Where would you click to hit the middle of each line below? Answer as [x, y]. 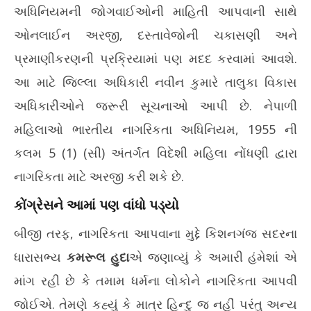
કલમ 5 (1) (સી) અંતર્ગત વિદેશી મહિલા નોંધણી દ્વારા [155, 153]
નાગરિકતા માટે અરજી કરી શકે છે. [99, 176]
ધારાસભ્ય [40, 257]
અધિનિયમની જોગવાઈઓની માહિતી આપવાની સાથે [155, 11]
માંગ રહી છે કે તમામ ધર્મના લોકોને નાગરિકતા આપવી [155, 280]
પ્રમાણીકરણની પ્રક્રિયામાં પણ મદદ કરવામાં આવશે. [155, 58]
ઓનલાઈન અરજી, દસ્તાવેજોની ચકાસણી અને [155, 35]
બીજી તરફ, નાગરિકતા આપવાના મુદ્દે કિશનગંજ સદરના [155, 233]
